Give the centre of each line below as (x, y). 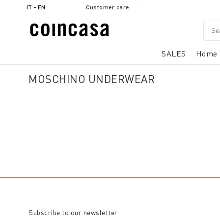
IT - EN (36, 7)
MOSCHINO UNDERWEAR (92, 79)
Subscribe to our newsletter (73, 212)
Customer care (108, 7)
